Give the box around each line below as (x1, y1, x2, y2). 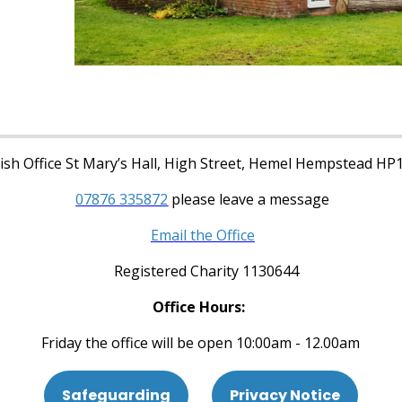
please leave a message (168, 188, 330, 209)
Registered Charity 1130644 (102, 260, 299, 281)
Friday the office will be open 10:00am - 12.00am (41, 332, 361, 353)
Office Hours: (153, 296, 249, 317)
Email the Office (150, 224, 255, 245)
